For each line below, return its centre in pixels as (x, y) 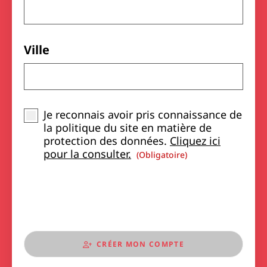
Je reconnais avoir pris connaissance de (143, 114)
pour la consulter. (87, 154)
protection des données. (107, 141)
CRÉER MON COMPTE (140, 244)
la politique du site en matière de (128, 128)
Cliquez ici (195, 141)
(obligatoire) (162, 155)
